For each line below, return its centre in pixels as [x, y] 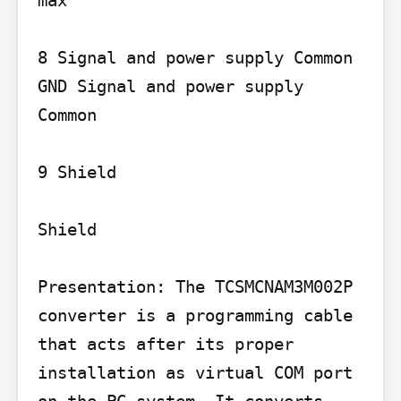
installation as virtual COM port [195, 372]
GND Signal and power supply [170, 85]
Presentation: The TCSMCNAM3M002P [195, 286]
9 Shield [77, 171]
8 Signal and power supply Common [195, 57]
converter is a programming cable [195, 315]
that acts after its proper [165, 343]
